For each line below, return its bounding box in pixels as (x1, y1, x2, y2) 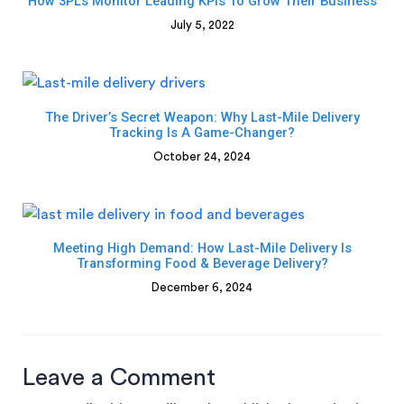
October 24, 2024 (153, 150, 251, 162)
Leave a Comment (23, 365, 216, 390)
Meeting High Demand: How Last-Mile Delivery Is (52, 240, 352, 257)
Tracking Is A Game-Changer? (109, 124, 295, 141)
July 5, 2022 (170, 18, 234, 31)
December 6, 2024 (151, 281, 252, 294)
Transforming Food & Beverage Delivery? (76, 255, 328, 272)
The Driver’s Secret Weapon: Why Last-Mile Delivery (44, 108, 360, 125)
